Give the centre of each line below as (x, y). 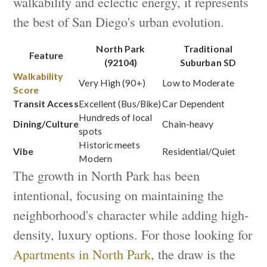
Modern (95, 159)
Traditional (208, 49)
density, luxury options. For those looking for (133, 235)
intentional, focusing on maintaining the (119, 195)
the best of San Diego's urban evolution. (119, 22)
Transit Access (46, 104)
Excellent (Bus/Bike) (120, 104)
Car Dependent (194, 104)
